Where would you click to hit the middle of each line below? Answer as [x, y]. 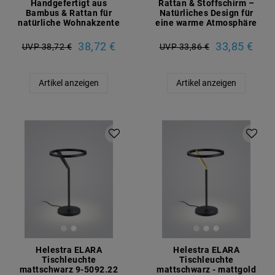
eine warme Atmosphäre [206, 23]
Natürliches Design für [206, 13]
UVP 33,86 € [184, 46]
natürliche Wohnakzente [69, 23]
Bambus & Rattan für [69, 13]
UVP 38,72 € [47, 46]
